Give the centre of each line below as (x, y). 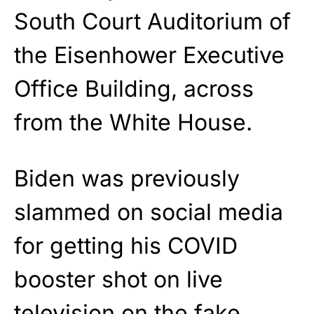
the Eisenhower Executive (149, 55)
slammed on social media (149, 212)
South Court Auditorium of (152, 22)
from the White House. (133, 123)
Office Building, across (134, 89)
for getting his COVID (126, 246)
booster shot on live (118, 280)
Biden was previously (127, 179)
